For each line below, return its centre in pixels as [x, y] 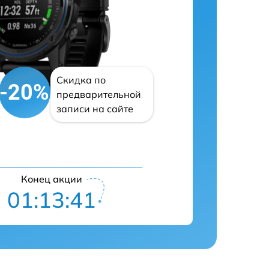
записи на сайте [95, 109]
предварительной [98, 94]
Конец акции [52, 179]
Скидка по [81, 80]
